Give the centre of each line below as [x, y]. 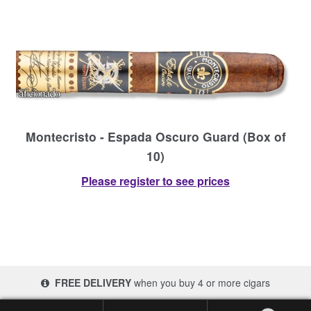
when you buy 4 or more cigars [200, 283]
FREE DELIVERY [93, 283]
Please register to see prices [155, 181]
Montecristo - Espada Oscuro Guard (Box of [155, 136]
